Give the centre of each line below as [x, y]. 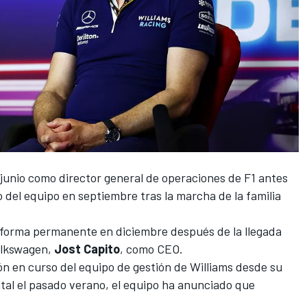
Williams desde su [236, 266]
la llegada [257, 231]
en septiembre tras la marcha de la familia [170, 195]
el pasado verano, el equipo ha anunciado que [135, 284]
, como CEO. [151, 248]
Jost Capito [87, 248]
